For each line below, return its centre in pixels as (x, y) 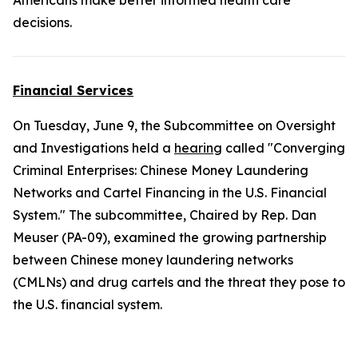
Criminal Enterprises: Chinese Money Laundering (161, 170)
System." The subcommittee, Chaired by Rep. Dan (165, 215)
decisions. (42, 22)
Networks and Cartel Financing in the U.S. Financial (170, 193)
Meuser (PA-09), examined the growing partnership (170, 237)
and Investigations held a (93, 148)
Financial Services (73, 90)
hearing (198, 148)
